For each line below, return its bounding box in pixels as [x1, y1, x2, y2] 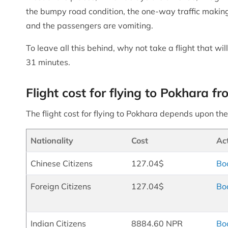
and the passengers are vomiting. [26, 20, 153, 31]
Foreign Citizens [31, 181, 91, 191]
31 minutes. [26, 56, 70, 67]
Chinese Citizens [31, 158, 93, 168]
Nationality [31, 135, 73, 146]
